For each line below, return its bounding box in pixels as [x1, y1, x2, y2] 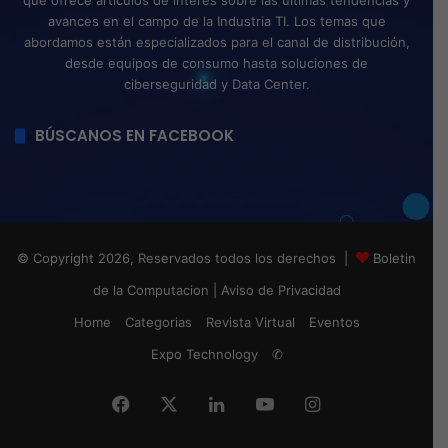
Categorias [124, 314, 192, 331]
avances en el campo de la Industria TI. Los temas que [47, 13, 386, 30]
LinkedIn [223, 392, 295, 414]
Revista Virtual [205, 314, 295, 331]
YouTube [272, 392, 346, 414]
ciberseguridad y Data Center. [123, 76, 310, 93]
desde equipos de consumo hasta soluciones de [65, 55, 368, 72]
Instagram [319, 392, 405, 414]
